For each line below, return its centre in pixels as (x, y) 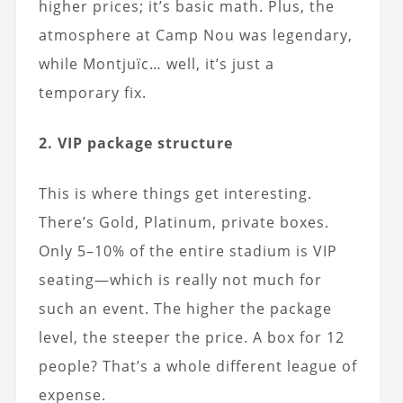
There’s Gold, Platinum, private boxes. (184, 222)
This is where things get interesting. (175, 193)
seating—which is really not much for (180, 279)
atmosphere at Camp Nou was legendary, (195, 35)
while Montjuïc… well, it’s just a (156, 63)
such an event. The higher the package (185, 308)
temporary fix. (92, 92)
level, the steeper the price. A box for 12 (191, 337)
